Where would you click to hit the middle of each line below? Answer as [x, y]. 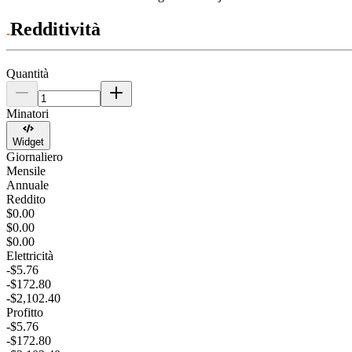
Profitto [25, 313]
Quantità [27, 73]
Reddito [26, 200]
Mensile [26, 171]
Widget [28, 142]
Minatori [27, 113]
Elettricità [30, 256]
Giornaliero [35, 157]
